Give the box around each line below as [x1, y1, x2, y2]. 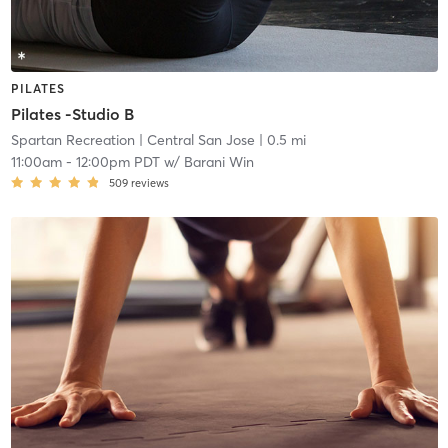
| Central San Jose [134, 131, 255, 150]
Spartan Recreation [10, 131, 135, 150]
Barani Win [183, 153, 254, 172]
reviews [130, 176, 169, 191]
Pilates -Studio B [10, 104, 134, 125]
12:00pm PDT [75, 153, 160, 172]
